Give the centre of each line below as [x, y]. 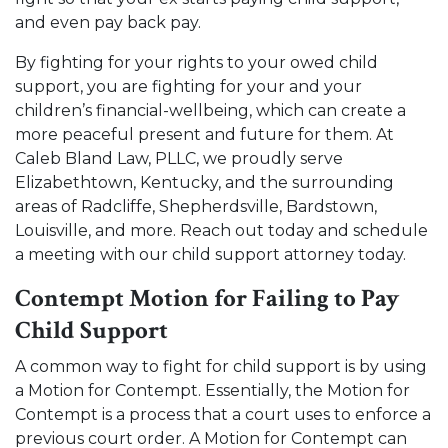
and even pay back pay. [112, 22]
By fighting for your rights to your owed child [196, 62]
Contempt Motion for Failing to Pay [207, 298]
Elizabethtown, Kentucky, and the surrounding [204, 182]
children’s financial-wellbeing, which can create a [210, 110]
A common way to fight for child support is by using [221, 366]
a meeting [55, 254]
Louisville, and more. [97, 230]
